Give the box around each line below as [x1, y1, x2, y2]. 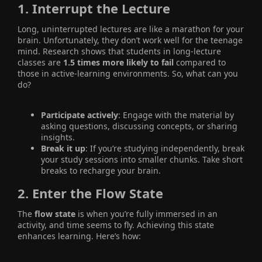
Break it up [41, 142, 85, 154]
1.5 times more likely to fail [63, 56, 174, 68]
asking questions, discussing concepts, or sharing [41, 120, 237, 132]
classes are [18, 56, 63, 68]
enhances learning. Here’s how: [18, 230, 141, 242]
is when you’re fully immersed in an [75, 208, 218, 219]
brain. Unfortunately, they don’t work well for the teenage [18, 34, 243, 46]
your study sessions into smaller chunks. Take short [41, 153, 243, 165]
